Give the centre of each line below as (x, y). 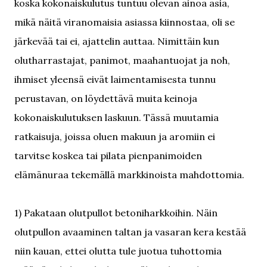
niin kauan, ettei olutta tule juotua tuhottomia (118, 251)
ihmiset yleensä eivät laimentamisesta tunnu (115, 79)
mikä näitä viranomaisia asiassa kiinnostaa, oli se (125, 22)
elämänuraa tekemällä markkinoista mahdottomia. (129, 175)
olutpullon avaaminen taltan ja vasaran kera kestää (130, 232)
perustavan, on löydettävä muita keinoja (106, 98)
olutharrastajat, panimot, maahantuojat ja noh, (122, 60)
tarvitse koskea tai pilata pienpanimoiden (108, 156)
